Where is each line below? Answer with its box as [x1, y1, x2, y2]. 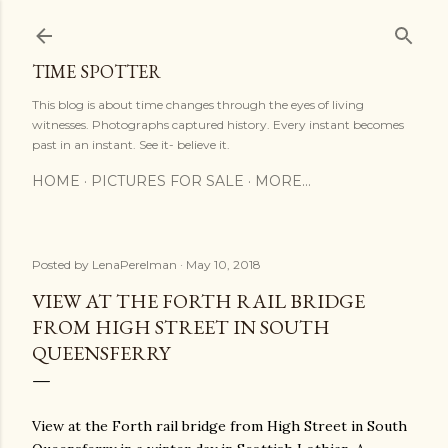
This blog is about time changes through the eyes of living [32, 97, 364, 112]
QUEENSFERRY [32, 340, 170, 366]
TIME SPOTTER [32, 60, 161, 83]
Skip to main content [142, 12, 306, 38]
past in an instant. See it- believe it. [32, 137, 230, 152]
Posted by [32, 257, 92, 272]
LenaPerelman [92, 257, 177, 272]
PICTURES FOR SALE [91, 172, 244, 190]
